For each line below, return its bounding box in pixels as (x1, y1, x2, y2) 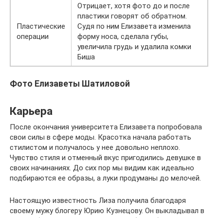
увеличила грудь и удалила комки (77, 42, 191, 51)
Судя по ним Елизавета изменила (77, 22, 191, 31)
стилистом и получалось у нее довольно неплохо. (10, 143, 180, 152)
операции (17, 32, 49, 41)
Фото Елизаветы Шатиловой (10, 79, 130, 89)
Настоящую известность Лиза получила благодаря (10, 196, 186, 205)
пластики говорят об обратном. (77, 12, 187, 20)
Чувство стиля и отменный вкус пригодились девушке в (10, 153, 201, 163)
